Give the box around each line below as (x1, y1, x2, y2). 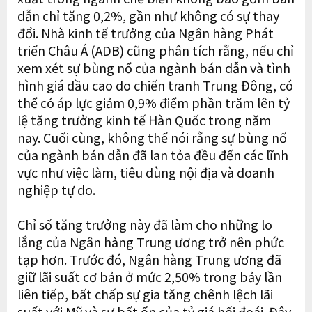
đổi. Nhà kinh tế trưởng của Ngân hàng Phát (17, 24, 274, 42)
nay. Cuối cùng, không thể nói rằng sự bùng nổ (17, 128, 287, 147)
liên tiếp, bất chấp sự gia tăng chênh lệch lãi (17, 285, 273, 304)
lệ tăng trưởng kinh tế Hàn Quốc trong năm (17, 111, 271, 130)
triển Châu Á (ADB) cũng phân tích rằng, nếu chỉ (17, 41, 294, 60)
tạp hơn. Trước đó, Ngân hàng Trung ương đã (17, 250, 281, 269)
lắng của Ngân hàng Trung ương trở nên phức (17, 233, 284, 251)
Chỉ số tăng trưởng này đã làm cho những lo (17, 215, 272, 234)
